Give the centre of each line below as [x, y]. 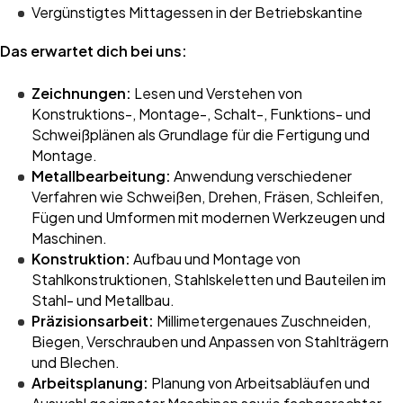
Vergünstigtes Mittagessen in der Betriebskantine [197, 12]
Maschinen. [69, 238]
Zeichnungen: [81, 93]
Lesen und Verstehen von [217, 93]
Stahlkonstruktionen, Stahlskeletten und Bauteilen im [209, 279]
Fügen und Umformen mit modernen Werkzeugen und [208, 217]
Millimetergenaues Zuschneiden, [262, 321]
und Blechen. [76, 362]
